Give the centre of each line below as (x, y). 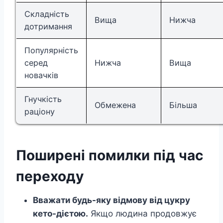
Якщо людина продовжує (142, 214)
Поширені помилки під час (110, 156)
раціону (40, 112)
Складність (47, 14)
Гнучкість (43, 99)
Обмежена (115, 105)
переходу (50, 176)
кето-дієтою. (60, 214)
